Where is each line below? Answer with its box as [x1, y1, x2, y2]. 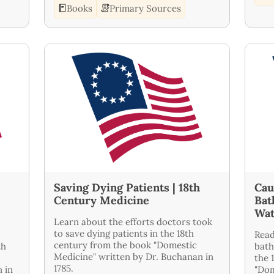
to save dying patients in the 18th [54, 227, 194, 239]
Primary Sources [109, 2, 181, 14]
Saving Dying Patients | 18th [54, 180, 200, 194]
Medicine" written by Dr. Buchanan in [54, 250, 213, 262]
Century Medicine [54, 193, 149, 207]
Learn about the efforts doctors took [54, 215, 212, 228]
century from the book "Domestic [54, 239, 197, 251]
